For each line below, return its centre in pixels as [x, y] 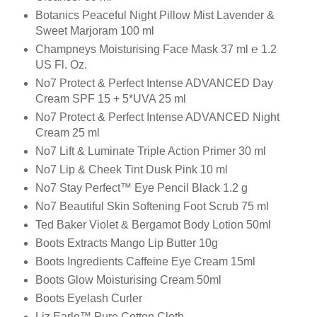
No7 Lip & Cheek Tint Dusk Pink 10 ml [132, 169]
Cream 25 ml [68, 132]
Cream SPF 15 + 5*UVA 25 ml [111, 98]
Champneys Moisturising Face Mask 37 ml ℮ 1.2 [156, 49]
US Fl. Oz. [61, 64]
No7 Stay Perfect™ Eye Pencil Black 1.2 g [142, 188]
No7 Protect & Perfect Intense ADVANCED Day [154, 83]
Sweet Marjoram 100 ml [95, 30]
